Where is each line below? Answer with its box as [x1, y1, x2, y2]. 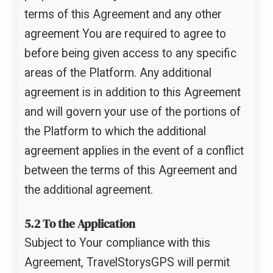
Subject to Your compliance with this [24, 236, 210, 250]
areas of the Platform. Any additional [24, 65, 211, 80]
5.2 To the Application [24, 216, 135, 232]
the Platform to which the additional [24, 124, 206, 138]
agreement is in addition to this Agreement [24, 85, 241, 99]
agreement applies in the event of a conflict [24, 143, 244, 158]
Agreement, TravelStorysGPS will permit [24, 255, 230, 269]
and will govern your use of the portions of [24, 104, 241, 119]
